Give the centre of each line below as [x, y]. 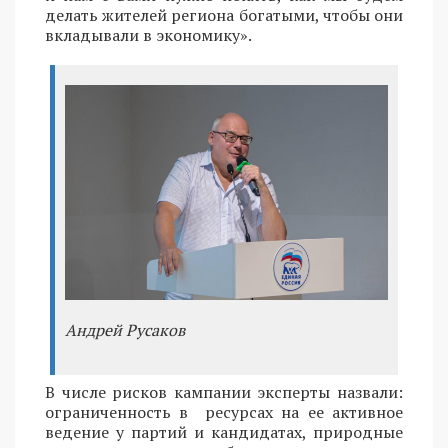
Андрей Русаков [125, 329]
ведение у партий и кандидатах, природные [224, 431]
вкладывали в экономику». [148, 34]
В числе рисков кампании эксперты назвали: [224, 391]
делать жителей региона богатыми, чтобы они [224, 14]
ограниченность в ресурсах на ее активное [224, 411]
